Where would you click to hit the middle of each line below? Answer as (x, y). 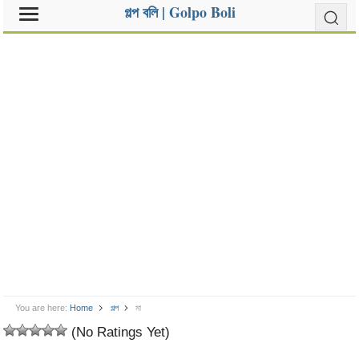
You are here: (42, 308)
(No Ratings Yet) (119, 332)
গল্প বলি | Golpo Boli (179, 12)
